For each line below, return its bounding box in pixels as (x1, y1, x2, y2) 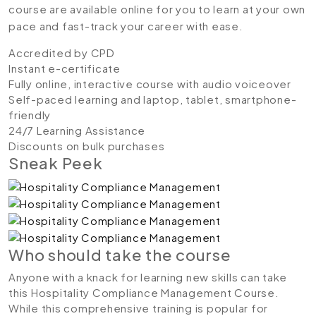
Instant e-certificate (8, 61, 121, 75)
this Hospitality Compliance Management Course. (8, 285, 279, 299)
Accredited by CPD (8, 46, 115, 59)
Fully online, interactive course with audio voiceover (8, 77, 291, 90)
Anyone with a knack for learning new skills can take (8, 269, 287, 284)
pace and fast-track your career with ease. (8, 19, 243, 32)
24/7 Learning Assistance (8, 123, 145, 137)
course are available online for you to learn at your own (8, 2, 305, 16)
